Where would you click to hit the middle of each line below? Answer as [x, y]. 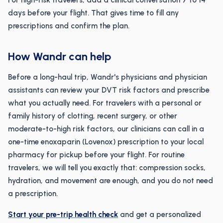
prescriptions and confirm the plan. [69, 26]
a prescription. [33, 194]
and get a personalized [160, 215]
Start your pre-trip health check [63, 215]
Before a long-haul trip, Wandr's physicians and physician [108, 77]
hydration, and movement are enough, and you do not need [111, 181]
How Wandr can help [59, 56]
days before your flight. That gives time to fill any [93, 13]
